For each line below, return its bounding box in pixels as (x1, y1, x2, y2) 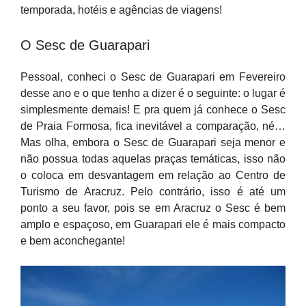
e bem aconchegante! (20, 235, 125, 247)
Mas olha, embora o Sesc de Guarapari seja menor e (20, 137, 286, 148)
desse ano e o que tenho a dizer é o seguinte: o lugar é (20, 87, 286, 99)
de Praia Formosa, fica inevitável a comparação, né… (20, 120, 286, 132)
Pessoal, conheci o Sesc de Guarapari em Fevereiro (20, 71, 286, 83)
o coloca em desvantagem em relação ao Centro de (20, 169, 286, 181)
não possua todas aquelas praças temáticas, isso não (20, 153, 286, 165)
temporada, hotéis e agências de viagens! (20, 4, 222, 16)
